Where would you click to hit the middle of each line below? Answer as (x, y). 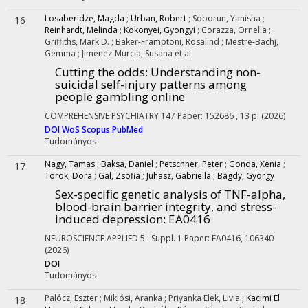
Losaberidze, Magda (85, 18)
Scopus (97, 130)
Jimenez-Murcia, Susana (128, 53)
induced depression (109, 219)
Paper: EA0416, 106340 (229, 238)
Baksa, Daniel (127, 164)
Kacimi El (263, 298)
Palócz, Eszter (72, 298)
